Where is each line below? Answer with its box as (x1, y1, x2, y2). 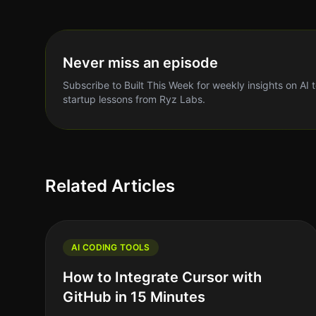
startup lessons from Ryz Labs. (63, 93, 205, 105)
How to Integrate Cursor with (63, 269, 262, 286)
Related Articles (45, 176, 175, 196)
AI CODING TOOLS (71, 242, 150, 253)
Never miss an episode (63, 54, 218, 71)
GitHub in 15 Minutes (63, 288, 205, 305)
